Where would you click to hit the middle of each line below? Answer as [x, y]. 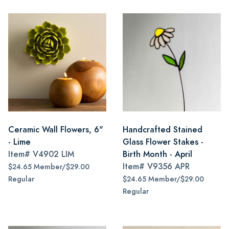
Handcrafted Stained [163, 130]
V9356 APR [168, 166]
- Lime [19, 142]
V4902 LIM [53, 154]
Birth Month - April [157, 154]
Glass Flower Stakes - [163, 142]
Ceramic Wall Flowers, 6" [56, 130]
